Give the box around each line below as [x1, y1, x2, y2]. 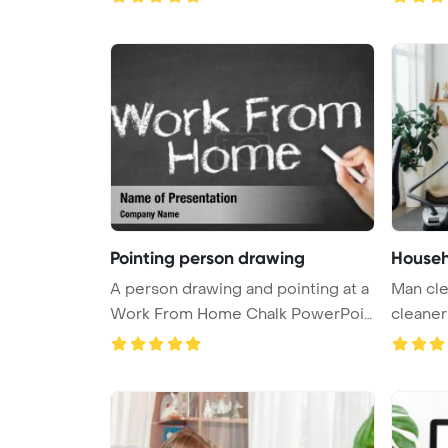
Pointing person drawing [110, 246, 305, 269]
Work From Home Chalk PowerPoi [110, 303, 291, 324]
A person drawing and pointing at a [110, 278, 369, 299]
